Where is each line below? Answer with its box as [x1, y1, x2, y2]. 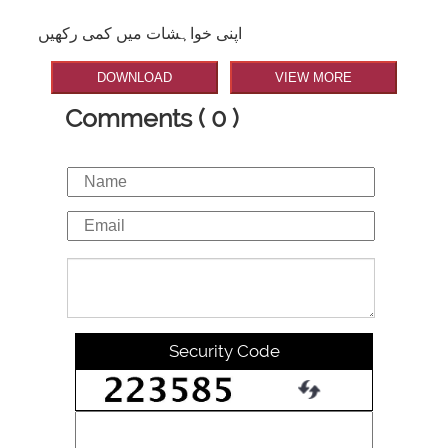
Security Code [168, 340, 280, 361]
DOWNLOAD [97, 70, 173, 86]
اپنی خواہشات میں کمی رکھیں [38, 24, 243, 44]
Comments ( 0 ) [65, 102, 239, 133]
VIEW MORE [274, 70, 352, 86]
